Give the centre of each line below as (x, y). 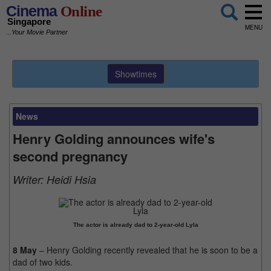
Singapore (29, 22)
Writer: (30, 179)
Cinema (31, 11)
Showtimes (135, 74)
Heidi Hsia (71, 179)
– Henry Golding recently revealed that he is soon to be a (147, 250)
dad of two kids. (43, 262)
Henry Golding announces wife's (114, 139)
